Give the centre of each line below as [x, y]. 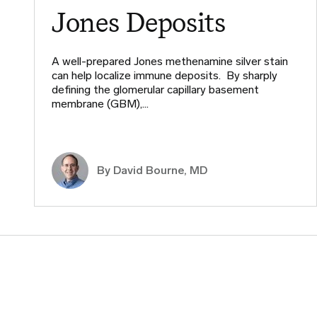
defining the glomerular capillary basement [155, 89]
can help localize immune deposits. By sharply [165, 75]
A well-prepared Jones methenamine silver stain [170, 61]
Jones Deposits [139, 22]
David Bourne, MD [160, 170]
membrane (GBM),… [100, 103]
